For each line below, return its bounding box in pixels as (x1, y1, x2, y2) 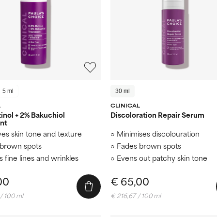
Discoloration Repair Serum (110, 108, 204, 120)
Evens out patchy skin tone (117, 152, 207, 163)
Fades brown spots (117, 139, 181, 151)
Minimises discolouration (117, 127, 200, 139)
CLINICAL (110, 101, 140, 109)
